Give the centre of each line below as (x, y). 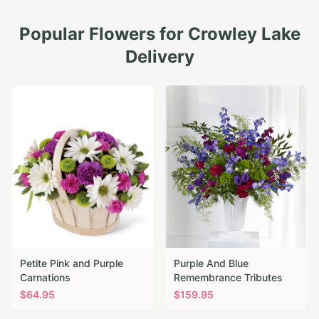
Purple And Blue (211, 263)
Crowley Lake (244, 33)
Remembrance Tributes (228, 277)
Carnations (45, 277)
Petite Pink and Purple (72, 263)
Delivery (159, 56)
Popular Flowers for (103, 33)
